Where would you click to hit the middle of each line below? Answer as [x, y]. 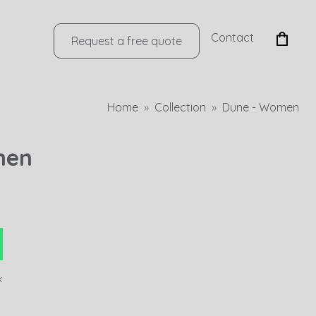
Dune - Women [261, 107]
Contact [232, 37]
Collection [180, 107]
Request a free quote [127, 41]
